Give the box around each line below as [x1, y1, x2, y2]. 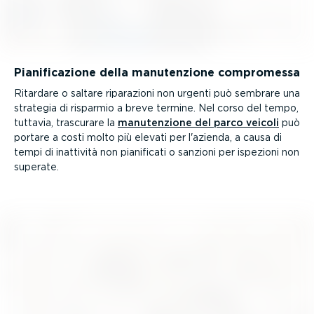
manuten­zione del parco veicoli [118, 116, 279, 128]
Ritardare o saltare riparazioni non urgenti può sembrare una [14, 87, 300, 99]
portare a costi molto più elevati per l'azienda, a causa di [14, 131, 282, 143]
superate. [14, 161, 59, 172]
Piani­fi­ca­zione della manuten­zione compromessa [14, 65, 300, 79]
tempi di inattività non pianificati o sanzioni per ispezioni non [14, 146, 299, 158]
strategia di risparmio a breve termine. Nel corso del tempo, [14, 102, 299, 114]
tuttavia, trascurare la [14, 116, 118, 128]
